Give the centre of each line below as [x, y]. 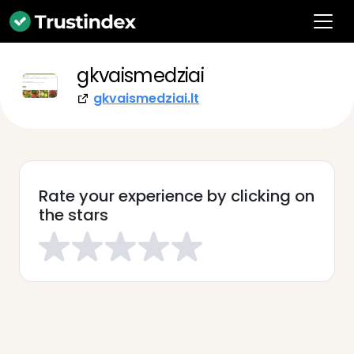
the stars [73, 215]
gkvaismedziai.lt [147, 98]
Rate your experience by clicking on [177, 196]
